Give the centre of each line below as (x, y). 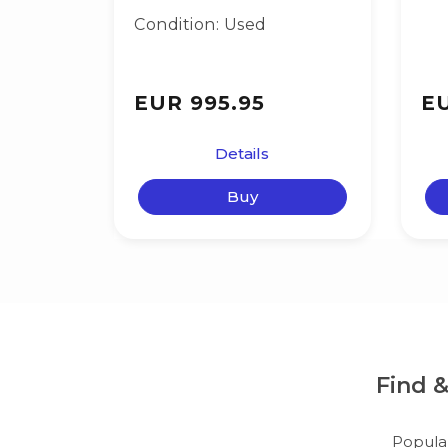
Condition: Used (200, 24)
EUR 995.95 (199, 102)
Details (242, 153)
